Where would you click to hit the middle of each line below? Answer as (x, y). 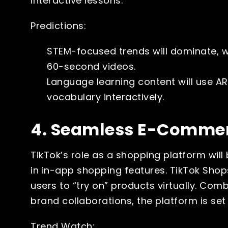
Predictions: (58, 25)
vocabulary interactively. (106, 97)
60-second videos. (91, 66)
